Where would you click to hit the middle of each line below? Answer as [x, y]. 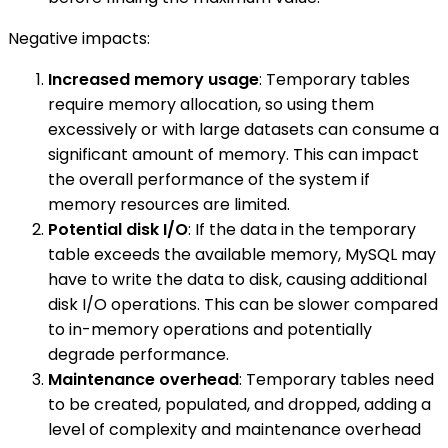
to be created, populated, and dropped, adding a [239, 405]
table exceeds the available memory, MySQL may [242, 255]
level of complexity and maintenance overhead [234, 430]
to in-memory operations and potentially [210, 330]
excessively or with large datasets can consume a [243, 130]
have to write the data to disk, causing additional [237, 280]
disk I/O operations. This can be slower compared [243, 305]
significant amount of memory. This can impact [233, 155]
